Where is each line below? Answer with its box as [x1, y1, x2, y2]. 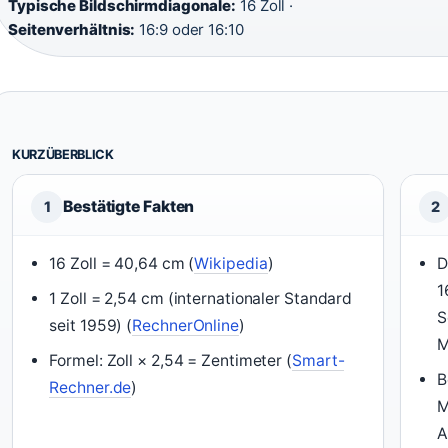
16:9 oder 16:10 [135, 20, 244, 39]
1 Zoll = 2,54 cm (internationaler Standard [49, 289, 353, 308]
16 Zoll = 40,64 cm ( [49, 254, 195, 273]
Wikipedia [194, 254, 268, 273]
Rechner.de [49, 378, 132, 397]
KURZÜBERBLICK [12, 147, 114, 162]
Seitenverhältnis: [8, 20, 136, 39]
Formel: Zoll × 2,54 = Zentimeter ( [49, 351, 292, 370]
